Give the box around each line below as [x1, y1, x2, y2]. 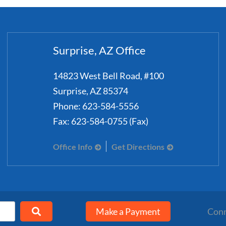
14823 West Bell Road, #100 [52, 70, 164, 81]
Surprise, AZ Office [52, 44, 146, 57]
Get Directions [111, 142, 164, 151]
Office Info [52, 142, 92, 151]
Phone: [52, 100, 81, 111]
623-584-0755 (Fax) [71, 116, 148, 127]
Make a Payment [96, 206, 160, 217]
